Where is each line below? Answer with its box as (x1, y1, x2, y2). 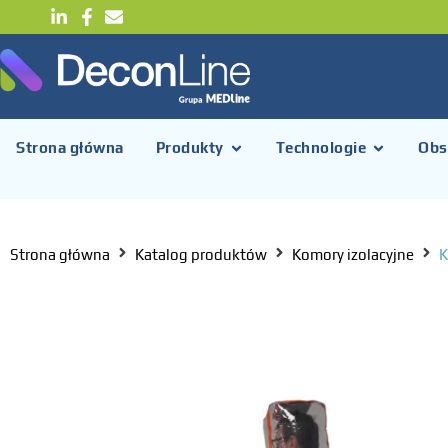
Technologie (275, 139, 366, 157)
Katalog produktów (135, 245, 267, 263)
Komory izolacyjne (292, 245, 414, 263)
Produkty (155, 139, 224, 157)
